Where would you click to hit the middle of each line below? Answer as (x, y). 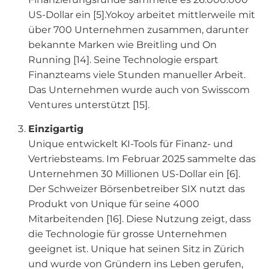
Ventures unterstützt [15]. (89, 105)
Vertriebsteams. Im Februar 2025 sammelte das (142, 159)
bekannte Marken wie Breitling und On (123, 45)
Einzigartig (56, 129)
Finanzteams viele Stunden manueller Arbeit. (137, 75)
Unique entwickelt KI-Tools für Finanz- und (131, 144)
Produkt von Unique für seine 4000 (114, 204)
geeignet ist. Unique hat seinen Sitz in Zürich (137, 249)
